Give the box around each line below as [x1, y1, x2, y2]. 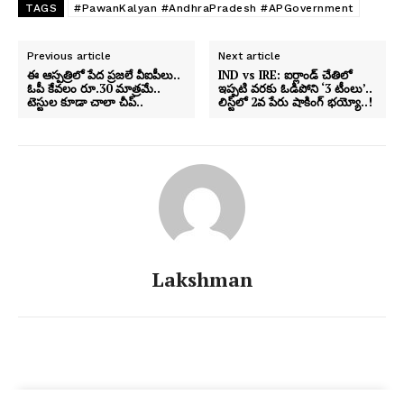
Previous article [27, 50, 111, 63]
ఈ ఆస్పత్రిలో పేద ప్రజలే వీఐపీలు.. [27, 67, 180, 84]
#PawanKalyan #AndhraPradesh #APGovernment [74, 2, 353, 15]
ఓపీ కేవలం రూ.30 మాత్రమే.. [27, 80, 161, 97]
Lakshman [151, 266, 253, 293]
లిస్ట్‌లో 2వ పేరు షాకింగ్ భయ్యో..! [218, 94, 373, 111]
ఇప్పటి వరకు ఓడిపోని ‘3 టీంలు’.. [218, 80, 373, 97]
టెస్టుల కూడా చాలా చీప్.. [27, 94, 143, 111]
